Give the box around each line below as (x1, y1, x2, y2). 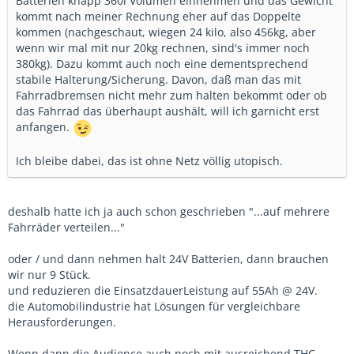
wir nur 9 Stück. (8, 267, 91, 282)
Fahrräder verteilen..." (8, 220, 125, 235)
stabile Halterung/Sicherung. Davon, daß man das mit (16, 72, 301, 87)
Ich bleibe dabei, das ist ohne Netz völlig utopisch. (16, 153, 283, 168)
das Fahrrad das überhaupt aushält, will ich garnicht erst (16, 104, 319, 119)
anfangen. (16, 119, 73, 135)
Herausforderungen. (8, 314, 116, 330)
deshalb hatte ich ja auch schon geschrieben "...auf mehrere (8, 204, 330, 219)
